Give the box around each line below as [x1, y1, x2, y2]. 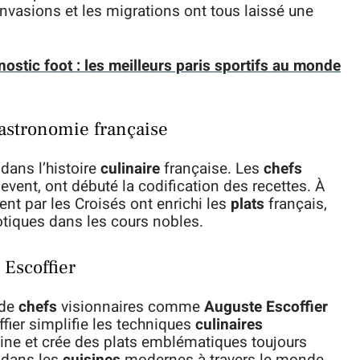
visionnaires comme [57, 296, 204, 318]
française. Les [160, 157, 264, 180]
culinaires [195, 313, 263, 336]
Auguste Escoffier [204, 296, 328, 318]
